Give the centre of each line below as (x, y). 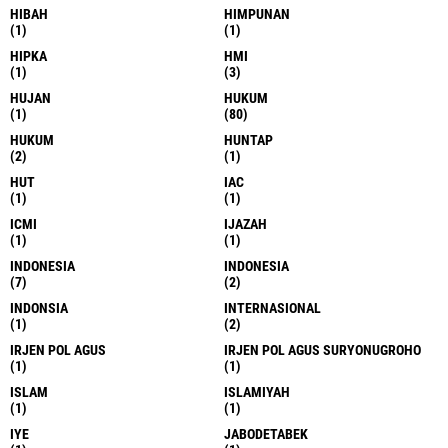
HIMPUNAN (257, 13)
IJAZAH (245, 223)
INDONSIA (39, 307)
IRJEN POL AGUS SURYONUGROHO (322, 349)
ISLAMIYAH (257, 391)
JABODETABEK (266, 433)
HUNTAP (248, 139)
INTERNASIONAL (272, 307)
